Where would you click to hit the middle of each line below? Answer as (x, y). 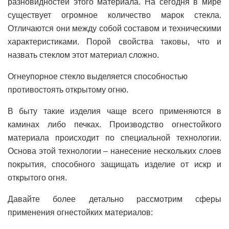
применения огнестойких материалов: (80, 212)
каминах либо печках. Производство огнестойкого (114, 124)
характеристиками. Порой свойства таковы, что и (114, 42)
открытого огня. (37, 178)
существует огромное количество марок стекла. (114, 15)
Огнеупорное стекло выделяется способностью (98, 76)
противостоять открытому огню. (68, 90)
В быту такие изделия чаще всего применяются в (114, 111)
